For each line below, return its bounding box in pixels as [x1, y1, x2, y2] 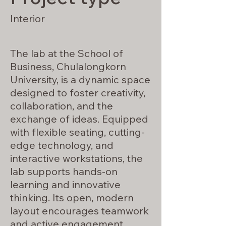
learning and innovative [10, 178, 121, 191]
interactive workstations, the [10, 152, 143, 164]
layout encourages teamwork [10, 204, 149, 217]
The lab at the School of [10, 47, 123, 60]
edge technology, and [10, 139, 114, 151]
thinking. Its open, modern [10, 191, 134, 204]
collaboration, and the [10, 99, 113, 112]
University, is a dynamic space [10, 73, 150, 86]
